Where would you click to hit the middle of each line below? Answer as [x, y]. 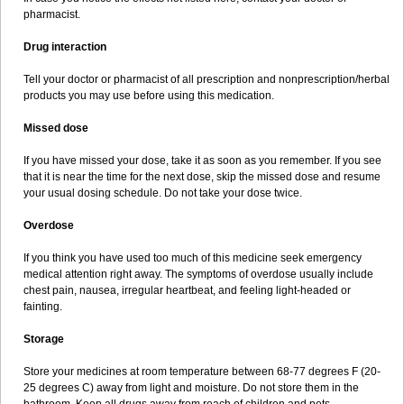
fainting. [43, 307]
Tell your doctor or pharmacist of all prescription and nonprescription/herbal [207, 79]
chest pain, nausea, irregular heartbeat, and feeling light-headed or [187, 290]
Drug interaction [65, 47]
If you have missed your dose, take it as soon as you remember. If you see [202, 161]
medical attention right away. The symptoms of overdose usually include [198, 274]
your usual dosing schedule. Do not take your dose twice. [163, 193]
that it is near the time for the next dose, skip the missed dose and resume [202, 177]
